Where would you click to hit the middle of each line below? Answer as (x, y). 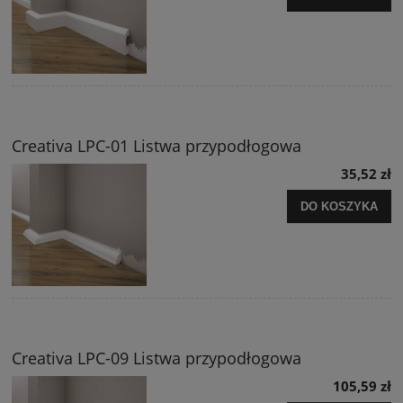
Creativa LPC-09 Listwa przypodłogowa (157, 358)
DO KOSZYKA (339, 206)
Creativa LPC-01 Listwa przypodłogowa (157, 146)
